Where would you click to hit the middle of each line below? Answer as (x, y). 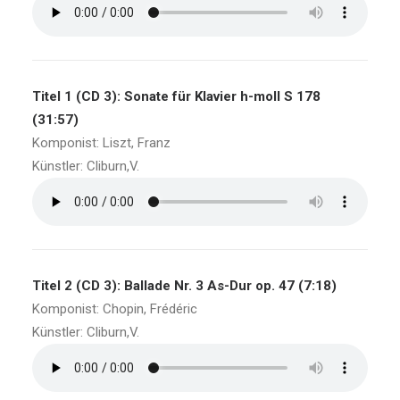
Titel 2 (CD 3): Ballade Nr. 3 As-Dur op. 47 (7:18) (184, 286)
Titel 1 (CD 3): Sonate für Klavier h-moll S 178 (176, 96)
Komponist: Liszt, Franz (101, 143)
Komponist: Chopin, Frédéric (115, 309)
